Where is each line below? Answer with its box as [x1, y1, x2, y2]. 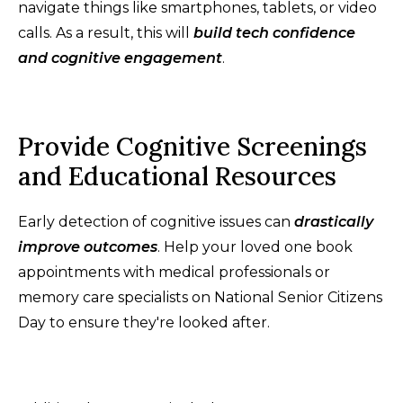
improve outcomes [18, 238, 157, 256]
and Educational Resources [18, 160, 336, 193]
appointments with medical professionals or [18, 264, 330, 282]
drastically [294, 213, 373, 231]
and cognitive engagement [18, 49, 222, 67]
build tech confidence [193, 24, 355, 42]
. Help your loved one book [157, 238, 353, 256]
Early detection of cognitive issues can [18, 213, 294, 231]
